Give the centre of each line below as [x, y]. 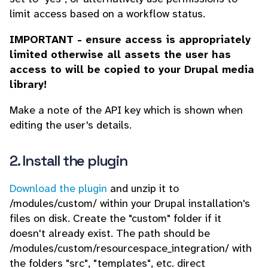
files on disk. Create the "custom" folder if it [115, 218]
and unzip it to [143, 188]
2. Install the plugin [70, 161]
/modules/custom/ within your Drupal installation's [130, 203]
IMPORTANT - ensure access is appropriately [130, 39]
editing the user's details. [71, 125]
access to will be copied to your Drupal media [132, 69]
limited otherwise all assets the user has [120, 54]
